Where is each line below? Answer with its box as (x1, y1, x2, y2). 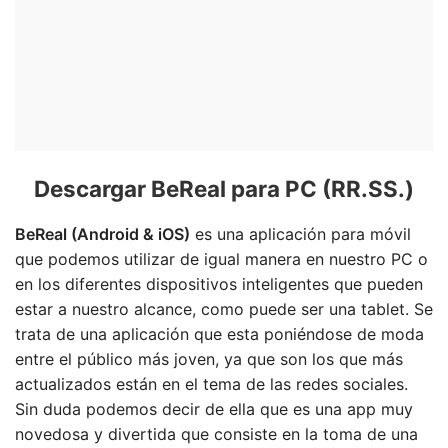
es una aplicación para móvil (190, 224, 411, 244)
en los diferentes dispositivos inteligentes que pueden (15, 274, 423, 294)
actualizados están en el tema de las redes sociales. (15, 374, 408, 394)
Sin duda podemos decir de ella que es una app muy (15, 399, 413, 419)
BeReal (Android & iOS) (15, 224, 190, 244)
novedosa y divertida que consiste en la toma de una (15, 424, 418, 444)
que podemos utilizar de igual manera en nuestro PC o (15, 249, 428, 269)
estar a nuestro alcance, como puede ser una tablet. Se (15, 299, 433, 319)
